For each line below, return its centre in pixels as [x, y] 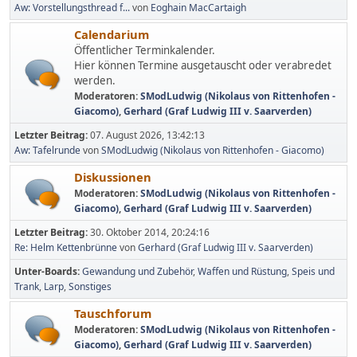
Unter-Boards [46, 271]
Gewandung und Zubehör [137, 271]
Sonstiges [90, 286]
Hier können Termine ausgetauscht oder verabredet [203, 65]
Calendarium [112, 34]
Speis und [313, 271]
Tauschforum [113, 313]
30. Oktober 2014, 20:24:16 [150, 232]
